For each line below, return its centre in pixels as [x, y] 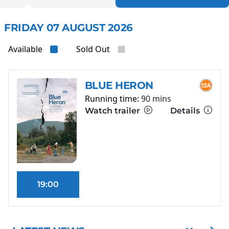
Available [25, 49]
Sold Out [93, 49]
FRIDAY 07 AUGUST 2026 [68, 28]
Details [186, 111]
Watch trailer [113, 111]
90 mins [156, 99]
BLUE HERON [119, 86]
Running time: [113, 99]
